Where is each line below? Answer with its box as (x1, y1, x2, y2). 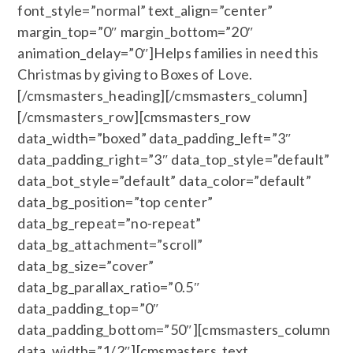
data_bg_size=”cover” (17, 257, 154, 274)
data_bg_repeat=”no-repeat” (17, 214, 202, 232)
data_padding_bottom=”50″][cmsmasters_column (17, 321, 331, 338)
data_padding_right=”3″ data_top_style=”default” (17, 150, 330, 168)
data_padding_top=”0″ (17, 299, 160, 317)
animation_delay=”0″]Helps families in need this (17, 44, 319, 61)
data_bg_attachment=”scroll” (17, 236, 203, 253)
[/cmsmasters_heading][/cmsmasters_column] (17, 87, 308, 104)
